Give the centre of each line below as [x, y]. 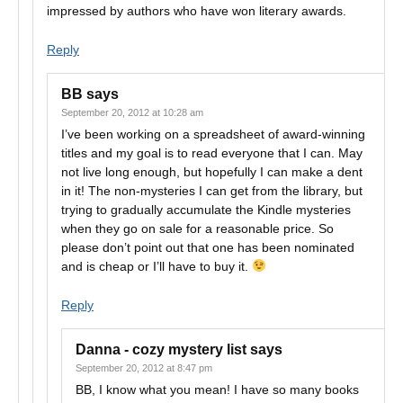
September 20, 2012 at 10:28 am [132, 112]
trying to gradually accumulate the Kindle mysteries [206, 210]
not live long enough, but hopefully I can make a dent [212, 172]
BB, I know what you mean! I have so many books [217, 390]
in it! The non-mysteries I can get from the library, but [212, 191]
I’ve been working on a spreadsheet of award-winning [213, 134]
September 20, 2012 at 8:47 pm [144, 368]
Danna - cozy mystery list [161, 349]
